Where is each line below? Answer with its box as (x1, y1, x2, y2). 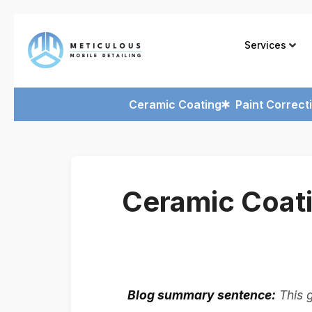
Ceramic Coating (129, 97, 221, 111)
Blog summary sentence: (127, 287, 276, 302)
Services (244, 39, 286, 51)
